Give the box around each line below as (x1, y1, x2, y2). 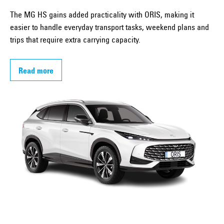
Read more (18, 67, 53, 75)
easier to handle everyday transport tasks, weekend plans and (10, 23, 209, 32)
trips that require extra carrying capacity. (10, 36, 140, 44)
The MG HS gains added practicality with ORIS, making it (10, 11, 194, 19)
